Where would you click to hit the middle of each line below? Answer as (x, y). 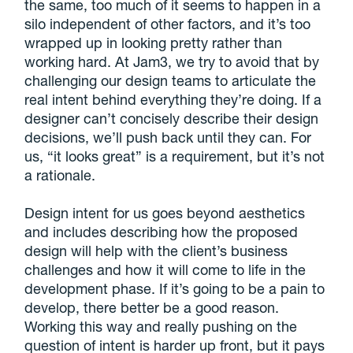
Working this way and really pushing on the (161, 326)
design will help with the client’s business (156, 250)
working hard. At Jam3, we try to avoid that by (172, 61)
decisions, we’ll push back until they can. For (168, 137)
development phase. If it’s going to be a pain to (175, 288)
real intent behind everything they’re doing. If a (173, 99)
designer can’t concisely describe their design (172, 118)
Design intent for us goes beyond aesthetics (165, 212)
